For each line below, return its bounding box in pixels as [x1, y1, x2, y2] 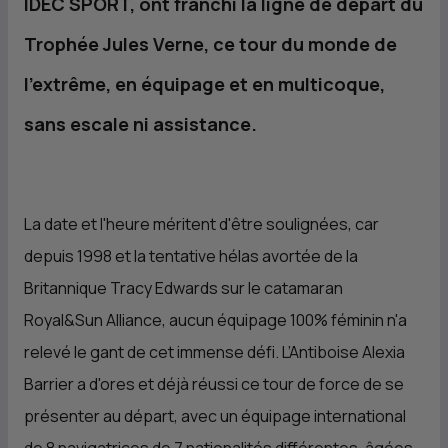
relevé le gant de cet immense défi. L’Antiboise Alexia [24, 341, 405, 363]
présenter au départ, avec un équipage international [24, 405, 406, 427]
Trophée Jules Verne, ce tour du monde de [24, 32, 397, 56]
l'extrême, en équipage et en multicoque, [24, 72, 385, 96]
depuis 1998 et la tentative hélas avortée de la [24, 245, 358, 267]
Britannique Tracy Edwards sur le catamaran [24, 277, 343, 299]
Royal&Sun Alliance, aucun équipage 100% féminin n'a [24, 309, 407, 331]
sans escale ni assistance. [24, 112, 257, 136]
